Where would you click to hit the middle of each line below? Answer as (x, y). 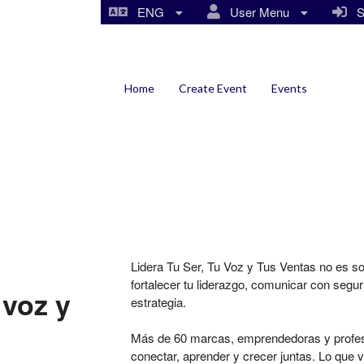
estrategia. (158, 301)
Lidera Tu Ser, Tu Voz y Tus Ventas (223, 266)
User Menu (256, 12)
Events (290, 88)
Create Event (213, 88)
